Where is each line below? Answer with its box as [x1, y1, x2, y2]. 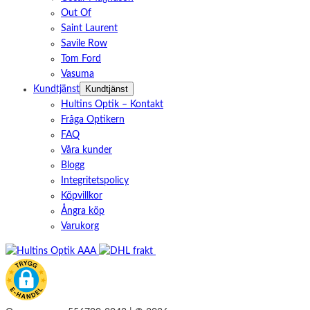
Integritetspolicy [61, 175, 129, 185]
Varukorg [61, 221, 99, 231]
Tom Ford [61, 53, 101, 64]
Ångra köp [61, 206, 104, 216]
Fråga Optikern [61, 114, 125, 125]
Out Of [61, 8, 91, 18]
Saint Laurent [61, 23, 118, 33]
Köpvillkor [61, 190, 102, 201]
